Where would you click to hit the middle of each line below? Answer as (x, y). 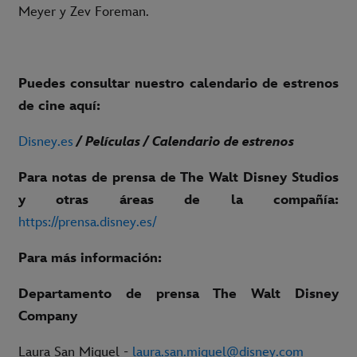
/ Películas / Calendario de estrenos (184, 142)
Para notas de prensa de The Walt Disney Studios (178, 178)
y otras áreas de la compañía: (178, 200)
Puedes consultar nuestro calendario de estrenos (178, 84)
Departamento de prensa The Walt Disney (178, 294)
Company (48, 317)
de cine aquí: (59, 106)
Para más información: (90, 259)
